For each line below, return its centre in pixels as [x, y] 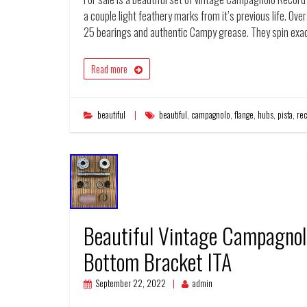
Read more [109, 69]
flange [244, 115]
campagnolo [211, 115]
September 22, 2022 [131, 283]
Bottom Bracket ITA [158, 261]
